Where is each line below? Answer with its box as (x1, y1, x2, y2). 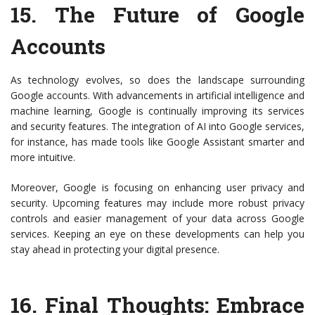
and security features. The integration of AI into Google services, (11, 120, 304, 134)
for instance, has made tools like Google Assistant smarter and (11, 135, 304, 149)
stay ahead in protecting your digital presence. (11, 243, 219, 257)
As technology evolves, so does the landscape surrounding (11, 73, 304, 87)
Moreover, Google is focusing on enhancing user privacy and (11, 181, 304, 195)
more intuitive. (11, 150, 75, 165)
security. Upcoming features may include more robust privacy (11, 196, 304, 210)
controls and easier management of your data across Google (11, 212, 304, 226)
